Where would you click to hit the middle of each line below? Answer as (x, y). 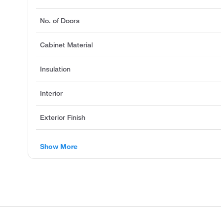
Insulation (55, 69)
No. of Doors (60, 21)
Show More (59, 146)
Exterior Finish (63, 118)
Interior (51, 93)
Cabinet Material (66, 45)
